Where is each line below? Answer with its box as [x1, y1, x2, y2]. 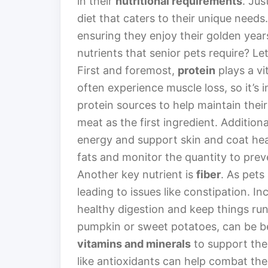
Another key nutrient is [77, 168, 196, 181]
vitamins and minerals [77, 237, 191, 251]
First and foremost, [77, 64, 178, 77]
